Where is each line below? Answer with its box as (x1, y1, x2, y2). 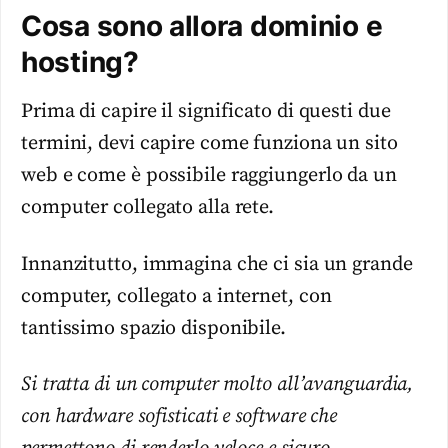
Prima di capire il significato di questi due (21, 99, 391, 125)
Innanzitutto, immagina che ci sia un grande (21, 251, 413, 277)
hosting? (21, 45, 139, 80)
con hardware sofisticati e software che (21, 404, 338, 429)
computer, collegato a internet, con (21, 283, 332, 309)
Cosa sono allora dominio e (21, 9, 383, 44)
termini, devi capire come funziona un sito (21, 131, 398, 157)
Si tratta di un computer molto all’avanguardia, (21, 372, 414, 397)
